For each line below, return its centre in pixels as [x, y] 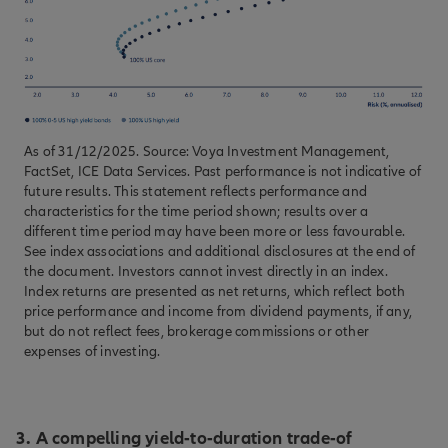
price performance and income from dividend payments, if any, [218, 311]
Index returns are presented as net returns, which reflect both [215, 291]
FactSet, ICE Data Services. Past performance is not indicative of [223, 171]
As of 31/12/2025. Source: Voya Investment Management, [207, 151]
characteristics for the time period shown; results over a [196, 211]
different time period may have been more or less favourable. [215, 231]
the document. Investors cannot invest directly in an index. [206, 271]
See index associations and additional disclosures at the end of [220, 251]
